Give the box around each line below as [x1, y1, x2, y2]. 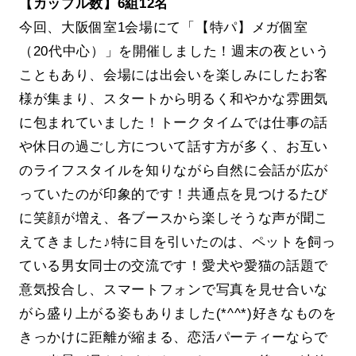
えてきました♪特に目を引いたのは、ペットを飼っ [18, 234, 336, 250]
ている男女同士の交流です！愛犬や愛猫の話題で [18, 257, 329, 274]
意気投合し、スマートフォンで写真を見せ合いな [18, 281, 329, 298]
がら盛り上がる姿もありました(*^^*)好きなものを [18, 305, 337, 322]
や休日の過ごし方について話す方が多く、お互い [18, 138, 329, 155]
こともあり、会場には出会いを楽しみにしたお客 [18, 67, 329, 83]
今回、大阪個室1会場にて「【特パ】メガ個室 [18, 19, 308, 36]
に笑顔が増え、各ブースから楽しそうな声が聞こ [18, 210, 329, 226]
